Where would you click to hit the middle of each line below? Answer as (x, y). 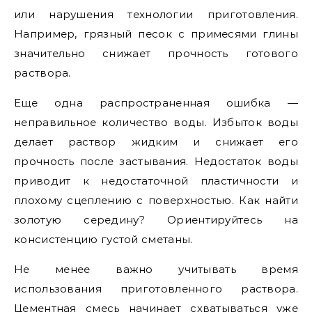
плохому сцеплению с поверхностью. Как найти (156, 200)
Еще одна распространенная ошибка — (156, 103)
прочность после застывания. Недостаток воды (156, 161)
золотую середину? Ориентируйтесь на (156, 220)
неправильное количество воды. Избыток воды (156, 122)
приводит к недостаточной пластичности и (156, 181)
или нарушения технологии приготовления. (156, 14)
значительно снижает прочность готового (156, 53)
